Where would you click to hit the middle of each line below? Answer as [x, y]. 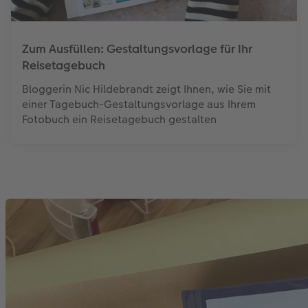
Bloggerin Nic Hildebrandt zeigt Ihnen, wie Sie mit [146, 89]
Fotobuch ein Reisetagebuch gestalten [119, 119]
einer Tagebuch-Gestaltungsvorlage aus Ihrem [139, 104]
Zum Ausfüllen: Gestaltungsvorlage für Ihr [137, 48]
